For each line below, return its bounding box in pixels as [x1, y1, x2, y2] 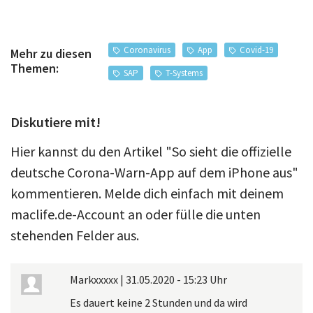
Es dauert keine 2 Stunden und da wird [70, 295, 247, 310]
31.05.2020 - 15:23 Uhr [126, 272, 227, 286]
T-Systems [165, 66, 203, 79]
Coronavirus [123, 43, 170, 56]
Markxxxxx [70, 272, 118, 286]
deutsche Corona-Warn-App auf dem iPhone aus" [10, 163, 298, 181]
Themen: [10, 59, 59, 76]
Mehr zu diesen [10, 45, 92, 61]
